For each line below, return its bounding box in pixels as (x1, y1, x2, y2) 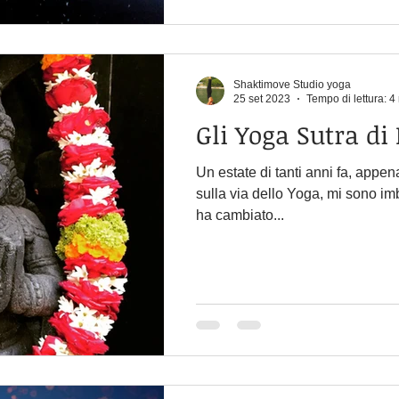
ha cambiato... (196, 207, 284, 223)
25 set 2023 (233, 93, 290, 105)
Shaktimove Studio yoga (233, 77, 351, 91)
